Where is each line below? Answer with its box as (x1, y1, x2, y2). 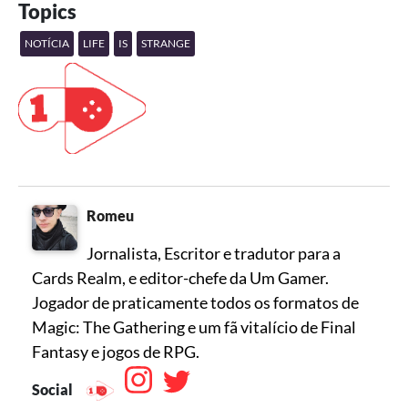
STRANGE (141, 36, 190, 50)
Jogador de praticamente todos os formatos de (32, 291, 359, 312)
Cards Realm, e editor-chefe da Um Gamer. (32, 267, 329, 288)
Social (32, 380, 76, 398)
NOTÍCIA (25, 36, 69, 50)
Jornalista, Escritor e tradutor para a (87, 242, 341, 263)
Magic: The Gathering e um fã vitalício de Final (32, 316, 356, 337)
